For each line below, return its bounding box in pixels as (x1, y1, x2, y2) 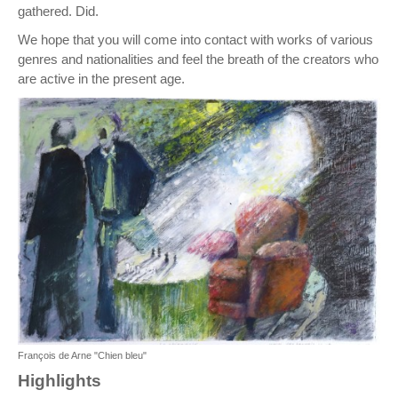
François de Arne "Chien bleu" (18, 350, 147, 362)
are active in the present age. (18, 71, 185, 87)
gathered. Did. (18, 4, 99, 20)
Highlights (18, 371, 101, 391)
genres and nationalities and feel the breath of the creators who (18, 52, 378, 68)
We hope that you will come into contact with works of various (18, 32, 373, 48)
